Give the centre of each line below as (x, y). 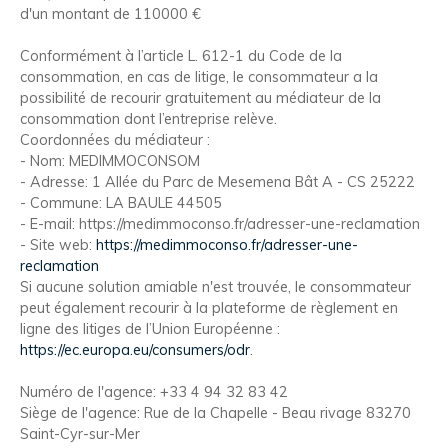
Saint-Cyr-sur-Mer (80, 434)
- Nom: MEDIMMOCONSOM (110, 161)
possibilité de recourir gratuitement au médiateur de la (200, 98)
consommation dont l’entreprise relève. (148, 119)
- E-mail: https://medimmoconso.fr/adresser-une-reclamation (220, 224)
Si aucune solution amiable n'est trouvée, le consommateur (215, 287)
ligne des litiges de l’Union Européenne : (150, 329)
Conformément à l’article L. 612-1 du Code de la (181, 56)
